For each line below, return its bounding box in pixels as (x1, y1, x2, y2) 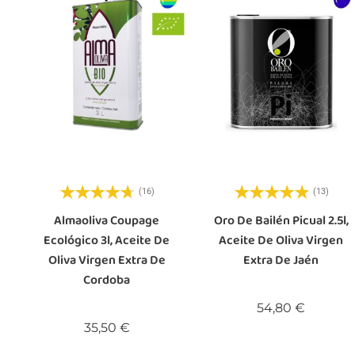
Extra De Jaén (243, 250, 319, 270)
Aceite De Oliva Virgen (219, 230, 344, 250)
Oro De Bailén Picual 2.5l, (213, 210, 349, 231)
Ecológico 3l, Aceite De (44, 230, 170, 250)
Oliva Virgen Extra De (48, 250, 166, 270)
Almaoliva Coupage (54, 210, 160, 231)
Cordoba (83, 269, 131, 290)
